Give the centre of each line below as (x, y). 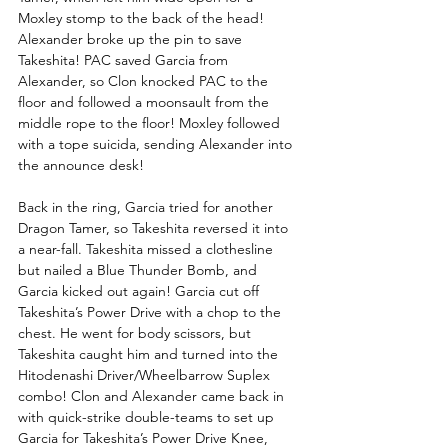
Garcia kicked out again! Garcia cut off (140, 290)
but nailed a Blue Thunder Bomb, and (139, 269)
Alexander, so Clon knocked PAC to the (145, 80)
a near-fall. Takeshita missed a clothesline (147, 248)
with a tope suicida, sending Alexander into (157, 143)
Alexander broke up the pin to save (132, 38)
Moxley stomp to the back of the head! (143, 17)
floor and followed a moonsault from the (145, 101)
